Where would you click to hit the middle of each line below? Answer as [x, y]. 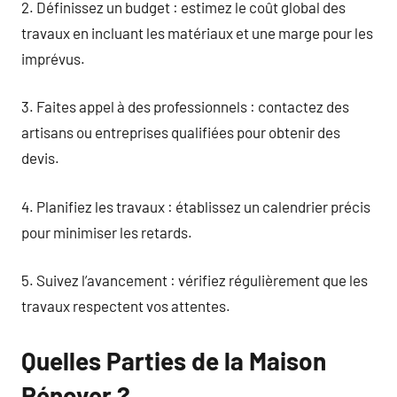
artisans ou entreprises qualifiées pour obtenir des [181, 132]
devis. [40, 158]
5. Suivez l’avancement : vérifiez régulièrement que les [195, 280]
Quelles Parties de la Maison [174, 361]
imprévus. [53, 58]
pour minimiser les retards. [107, 232]
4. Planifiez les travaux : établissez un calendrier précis [196, 206]
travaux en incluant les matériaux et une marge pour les [197, 32]
